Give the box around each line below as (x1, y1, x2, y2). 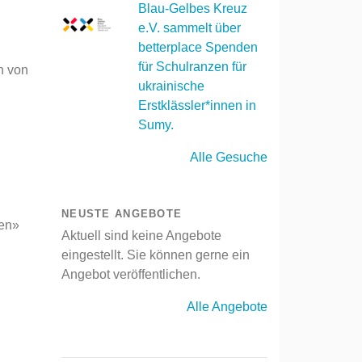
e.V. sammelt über (138, 21, 241, 35)
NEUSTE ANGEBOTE (61, 208, 183, 220)
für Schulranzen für (138, 60, 246, 74)
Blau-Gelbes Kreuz (138, 2, 247, 15)
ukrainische (138, 79, 204, 93)
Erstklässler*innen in (138, 99, 256, 112)
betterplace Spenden (138, 40, 258, 54)
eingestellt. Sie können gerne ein (61, 248, 250, 262)
